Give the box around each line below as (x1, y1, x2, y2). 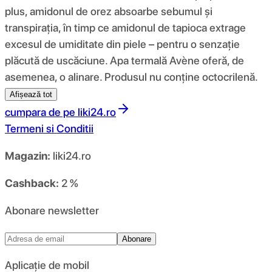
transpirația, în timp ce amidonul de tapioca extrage (5, 21, 246, 34)
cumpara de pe (5, 105, 75, 118)
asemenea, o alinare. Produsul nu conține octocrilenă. (5, 70, 258, 83)
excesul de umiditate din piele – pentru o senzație (5, 37, 240, 50)
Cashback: (5, 176, 59, 189)
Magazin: (5, 149, 50, 162)
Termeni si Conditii (5, 121, 93, 135)
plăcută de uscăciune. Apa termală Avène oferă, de (5, 53, 244, 67)
